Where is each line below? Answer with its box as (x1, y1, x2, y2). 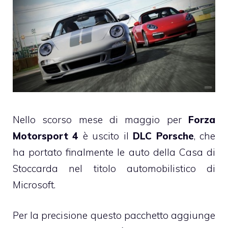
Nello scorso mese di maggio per (13, 113, 188, 126)
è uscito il (78, 129, 133, 142)
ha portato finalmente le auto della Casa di (13, 146, 215, 158)
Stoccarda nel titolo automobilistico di (13, 162, 215, 175)
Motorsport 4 (13, 129, 79, 142)
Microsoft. (13, 178, 55, 191)
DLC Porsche (133, 129, 194, 142)
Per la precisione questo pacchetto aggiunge (13, 209, 215, 222)
